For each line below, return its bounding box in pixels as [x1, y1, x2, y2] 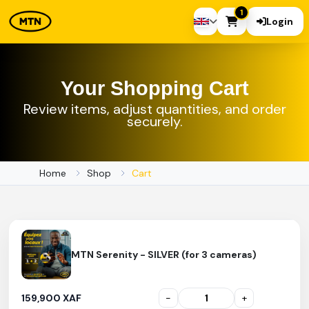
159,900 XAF [21, 292, 81, 305]
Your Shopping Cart [60, 77, 249, 99]
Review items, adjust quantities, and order [23, 99, 286, 118]
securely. [126, 112, 183, 130]
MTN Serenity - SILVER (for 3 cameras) [71, 248, 257, 261]
